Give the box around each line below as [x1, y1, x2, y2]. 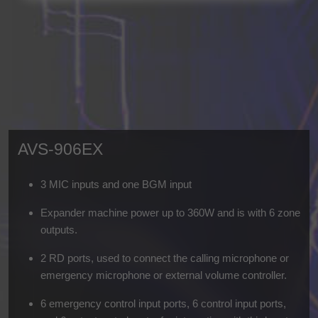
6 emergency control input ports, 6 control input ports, [40, 297, 286, 310]
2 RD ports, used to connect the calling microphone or [40, 252, 289, 265]
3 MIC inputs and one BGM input [40, 178, 192, 191]
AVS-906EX [17, 140, 103, 159]
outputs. [40, 224, 77, 236]
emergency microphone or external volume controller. [40, 269, 287, 282]
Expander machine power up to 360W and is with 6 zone [40, 207, 300, 219]
